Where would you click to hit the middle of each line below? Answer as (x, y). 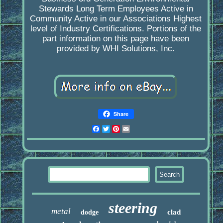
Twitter (123, 129)
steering (133, 208)
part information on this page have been (116, 39)
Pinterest (138, 129)
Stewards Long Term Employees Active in (116, 9)
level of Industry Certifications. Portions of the (116, 29)
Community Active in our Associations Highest (116, 19)
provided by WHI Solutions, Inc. (116, 49)
